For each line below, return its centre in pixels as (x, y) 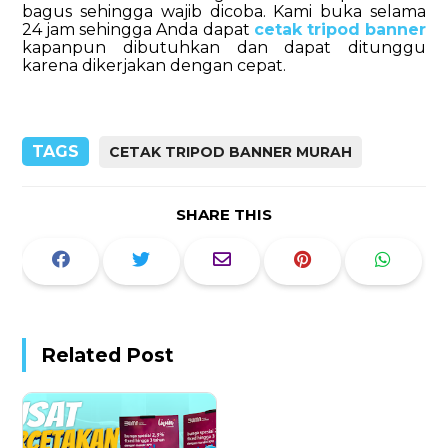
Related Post (108, 355)
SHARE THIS (224, 215)
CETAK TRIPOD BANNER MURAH (231, 152)
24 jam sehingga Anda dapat (136, 29)
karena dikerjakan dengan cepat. (156, 65)
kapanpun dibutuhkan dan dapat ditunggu (224, 47)
